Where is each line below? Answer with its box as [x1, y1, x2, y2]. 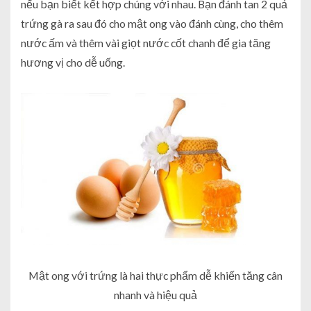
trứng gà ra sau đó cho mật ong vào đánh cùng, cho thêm [21, 17, 283, 31]
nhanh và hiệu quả [114, 287, 197, 301]
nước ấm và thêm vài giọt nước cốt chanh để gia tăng [21, 36, 271, 50]
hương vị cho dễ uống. [21, 56, 125, 69]
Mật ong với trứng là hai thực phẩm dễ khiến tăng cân [28, 268, 283, 282]
